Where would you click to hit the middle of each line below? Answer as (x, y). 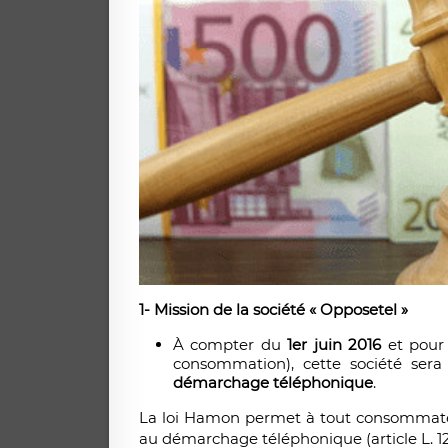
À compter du (230, 345)
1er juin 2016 (334, 345)
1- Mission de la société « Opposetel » (273, 310)
